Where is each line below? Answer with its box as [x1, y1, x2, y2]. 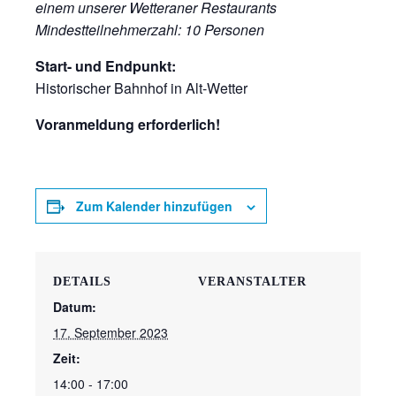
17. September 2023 [53, 324, 168, 342]
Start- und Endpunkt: [35, 56, 176, 77]
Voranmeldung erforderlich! [35, 114, 220, 135]
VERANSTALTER [198, 275, 307, 289]
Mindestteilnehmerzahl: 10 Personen [35, 19, 264, 41]
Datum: [53, 298, 96, 316]
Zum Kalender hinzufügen [76, 197, 232, 216]
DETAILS [53, 275, 111, 289]
